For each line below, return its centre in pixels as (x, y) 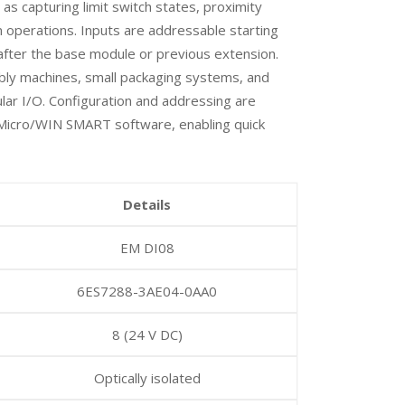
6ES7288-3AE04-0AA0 (147, 291)
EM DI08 (147, 248)
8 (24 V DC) (147, 334)
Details (147, 204)
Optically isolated (147, 378)
